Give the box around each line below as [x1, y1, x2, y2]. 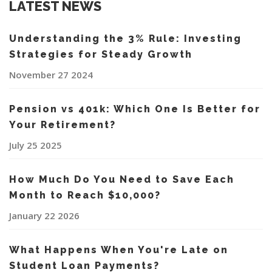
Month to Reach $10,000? [9, 189, 161, 202]
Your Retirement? [9, 119, 116, 131]
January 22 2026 [9, 209, 80, 222]
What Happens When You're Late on [9, 244, 228, 256]
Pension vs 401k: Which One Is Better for [9, 103, 260, 115]
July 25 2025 [9, 139, 62, 152]
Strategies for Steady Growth [9, 49, 192, 61]
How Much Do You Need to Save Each [9, 174, 234, 186]
